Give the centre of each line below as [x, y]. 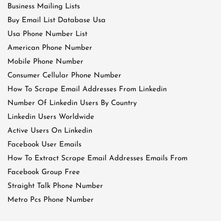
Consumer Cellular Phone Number [64, 76]
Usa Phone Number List [47, 34]
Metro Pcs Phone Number [51, 200]
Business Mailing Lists [44, 7]
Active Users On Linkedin [50, 131]
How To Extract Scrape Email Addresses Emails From [97, 159]
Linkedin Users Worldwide [51, 117]
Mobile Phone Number [45, 62]
